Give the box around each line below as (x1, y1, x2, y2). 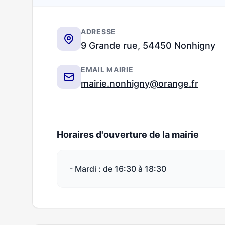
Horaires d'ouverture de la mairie (57, 129, 199, 140)
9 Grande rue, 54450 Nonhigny (81, 40, 215, 51)
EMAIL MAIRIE (81, 65, 134, 74)
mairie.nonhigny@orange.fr (81, 78, 198, 89)
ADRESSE (81, 27, 116, 36)
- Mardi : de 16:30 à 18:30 (69, 164, 166, 174)
